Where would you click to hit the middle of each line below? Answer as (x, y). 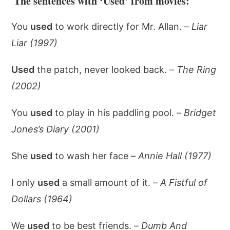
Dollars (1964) (42, 199)
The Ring (197, 70)
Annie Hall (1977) (175, 156)
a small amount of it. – (110, 183)
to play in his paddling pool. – (118, 113)
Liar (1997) (35, 43)
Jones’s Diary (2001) (56, 129)
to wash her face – (95, 156)
